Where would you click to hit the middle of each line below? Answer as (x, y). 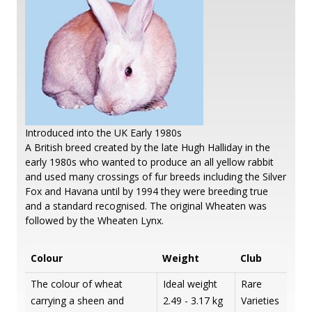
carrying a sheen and (77, 300)
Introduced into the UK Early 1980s (103, 132)
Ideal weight (190, 283)
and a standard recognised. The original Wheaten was (146, 205)
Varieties (260, 300)
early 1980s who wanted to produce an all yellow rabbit (149, 162)
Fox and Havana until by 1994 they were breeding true (147, 191)
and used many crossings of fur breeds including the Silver (156, 176)
